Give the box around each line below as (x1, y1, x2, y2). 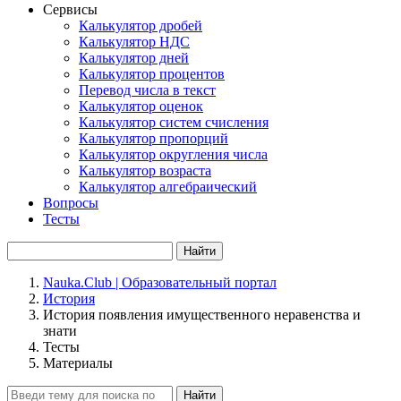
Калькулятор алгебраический (79, 179, 257, 194)
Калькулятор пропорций (79, 131, 228, 146)
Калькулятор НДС (79, 34, 190, 49)
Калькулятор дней (79, 50, 189, 65)
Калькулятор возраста (79, 163, 211, 178)
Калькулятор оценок (79, 98, 203, 114)
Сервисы (43, 2, 98, 17)
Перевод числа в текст (79, 82, 216, 98)
